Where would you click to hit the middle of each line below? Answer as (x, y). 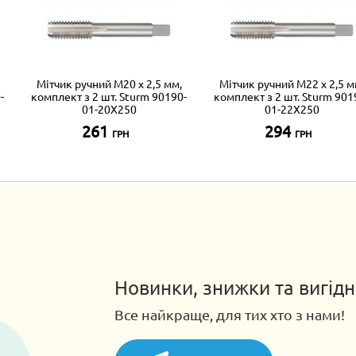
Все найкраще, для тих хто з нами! (230, 314)
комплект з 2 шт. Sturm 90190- (109, 97)
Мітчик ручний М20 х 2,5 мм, (109, 84)
